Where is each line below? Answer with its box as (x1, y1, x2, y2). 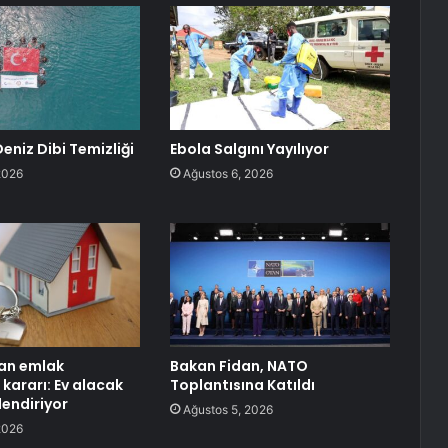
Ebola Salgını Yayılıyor (169, 139, 329, 160)
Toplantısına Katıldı (169, 375, 315, 396)
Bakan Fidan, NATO (169, 356, 308, 377)
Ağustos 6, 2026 (182, 166, 273, 182)
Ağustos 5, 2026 (182, 402, 273, 418)
